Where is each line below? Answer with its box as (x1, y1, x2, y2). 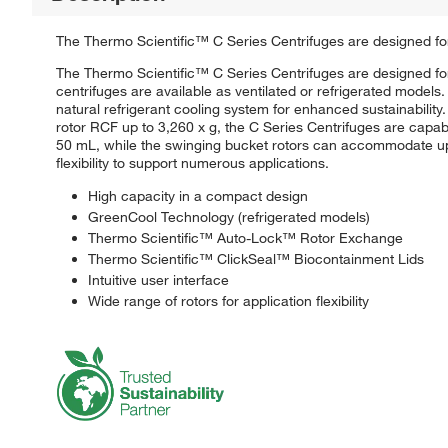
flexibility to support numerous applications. (56, 153, 329, 172)
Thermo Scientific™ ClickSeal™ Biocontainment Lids (88, 249, 424, 268)
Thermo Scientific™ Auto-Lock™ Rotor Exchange (88, 228, 403, 247)
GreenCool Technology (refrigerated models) (88, 207, 370, 226)
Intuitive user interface (88, 270, 229, 289)
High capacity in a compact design (88, 186, 308, 205)
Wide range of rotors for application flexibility (88, 291, 369, 310)
